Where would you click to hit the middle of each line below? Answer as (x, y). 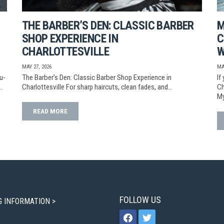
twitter (148, 214)
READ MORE (50, 111)
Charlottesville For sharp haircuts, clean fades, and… (97, 87)
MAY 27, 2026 (37, 66)
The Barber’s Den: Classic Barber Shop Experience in (97, 77)
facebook (134, 214)
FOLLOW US (140, 199)
